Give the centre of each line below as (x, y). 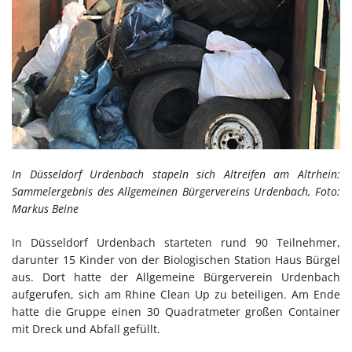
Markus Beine (45, 208)
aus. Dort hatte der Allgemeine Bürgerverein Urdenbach (176, 277)
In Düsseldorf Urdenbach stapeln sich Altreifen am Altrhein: (176, 174)
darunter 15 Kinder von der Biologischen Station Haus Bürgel (176, 259)
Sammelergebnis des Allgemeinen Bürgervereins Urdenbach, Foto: (176, 191)
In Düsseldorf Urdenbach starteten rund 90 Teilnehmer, (176, 242)
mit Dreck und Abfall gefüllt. (86, 328)
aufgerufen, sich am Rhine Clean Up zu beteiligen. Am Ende (176, 294)
